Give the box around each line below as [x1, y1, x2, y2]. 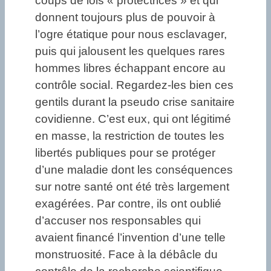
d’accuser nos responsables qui [35, 214, 201, 227]
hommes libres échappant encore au [35, 62, 226, 75]
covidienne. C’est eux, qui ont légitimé [35, 113, 231, 126]
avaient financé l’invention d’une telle [35, 231, 226, 244]
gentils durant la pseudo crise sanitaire [35, 96, 235, 109]
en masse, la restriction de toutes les [35, 129, 224, 143]
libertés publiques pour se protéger [35, 146, 215, 160]
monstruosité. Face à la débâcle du [35, 248, 218, 261]
